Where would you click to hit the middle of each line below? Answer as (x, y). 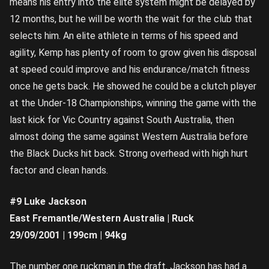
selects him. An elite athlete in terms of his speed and (124, 35)
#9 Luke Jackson (48, 201)
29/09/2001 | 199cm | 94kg (68, 235)
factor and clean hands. (59, 170)
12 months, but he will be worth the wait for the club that (131, 19)
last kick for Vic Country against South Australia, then (122, 119)
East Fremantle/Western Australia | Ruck (102, 218)
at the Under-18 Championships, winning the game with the (133, 103)
